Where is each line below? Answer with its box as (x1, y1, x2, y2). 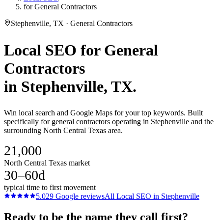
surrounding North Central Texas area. (4, 126, 123, 135)
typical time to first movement (4, 183, 96, 192)
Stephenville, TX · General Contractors (11, 19, 133, 27)
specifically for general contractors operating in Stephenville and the (4, 117, 214, 126)
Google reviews (54, 192, 105, 201)
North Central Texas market (4, 159, 90, 167)
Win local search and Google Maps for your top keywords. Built (4, 109, 203, 117)
